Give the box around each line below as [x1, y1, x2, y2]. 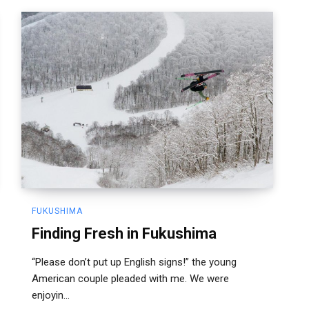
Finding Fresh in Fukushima [32, 224, 217, 242]
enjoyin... [32, 288, 70, 301]
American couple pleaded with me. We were [32, 272, 229, 285]
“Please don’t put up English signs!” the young [32, 255, 237, 268]
